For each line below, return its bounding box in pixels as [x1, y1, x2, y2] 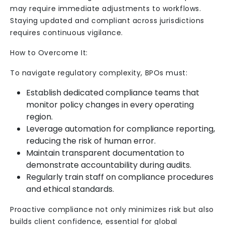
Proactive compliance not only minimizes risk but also [10, 204, 214, 214]
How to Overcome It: [10, 48, 88, 58]
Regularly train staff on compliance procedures [26, 171, 213, 183]
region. [26, 111, 53, 123]
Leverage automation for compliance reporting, [26, 123, 215, 135]
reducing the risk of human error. [26, 135, 156, 147]
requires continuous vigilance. [10, 28, 123, 38]
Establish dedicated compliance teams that [26, 87, 199, 98]
